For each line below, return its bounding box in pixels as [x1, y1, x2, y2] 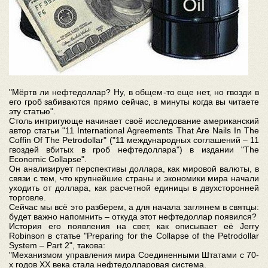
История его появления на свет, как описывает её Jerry [9, 221, 259, 231]
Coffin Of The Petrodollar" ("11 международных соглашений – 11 [9, 135, 259, 145]
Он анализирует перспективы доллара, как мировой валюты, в [9, 164, 259, 173]
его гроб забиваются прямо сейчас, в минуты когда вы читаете [9, 97, 259, 106]
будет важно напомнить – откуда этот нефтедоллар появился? [9, 212, 257, 221]
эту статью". [9, 106, 56, 116]
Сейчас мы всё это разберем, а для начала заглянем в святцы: [9, 202, 259, 212]
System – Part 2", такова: [9, 240, 105, 250]
